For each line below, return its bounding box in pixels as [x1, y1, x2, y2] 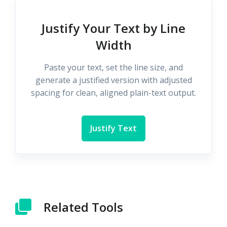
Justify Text [90, 122, 137, 134]
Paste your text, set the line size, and [44, 61, 183, 73]
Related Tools [44, 198, 123, 215]
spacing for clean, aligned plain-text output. [31, 87, 196, 98]
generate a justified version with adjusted [35, 74, 192, 86]
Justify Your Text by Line [42, 19, 185, 36]
